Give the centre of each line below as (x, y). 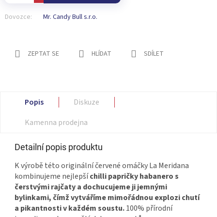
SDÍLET (154, 54)
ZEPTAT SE (43, 54)
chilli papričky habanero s (134, 177)
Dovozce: (18, 17)
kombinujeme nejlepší (52, 177)
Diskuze (86, 102)
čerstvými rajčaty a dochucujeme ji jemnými (91, 187)
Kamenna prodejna (56, 123)
